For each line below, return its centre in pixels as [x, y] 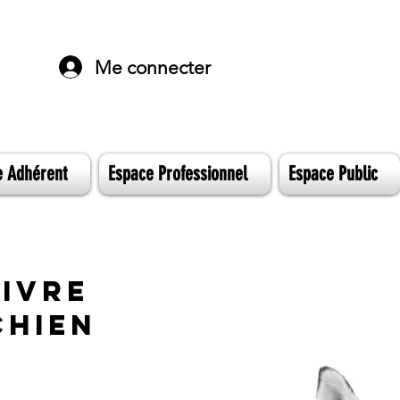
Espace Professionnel [178, 174]
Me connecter [153, 67]
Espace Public [333, 174]
